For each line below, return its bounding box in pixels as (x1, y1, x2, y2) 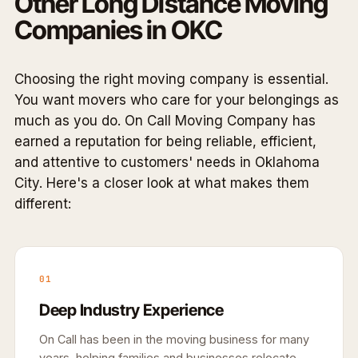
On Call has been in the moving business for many (39, 332, 309, 346)
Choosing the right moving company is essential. (14, 70, 328, 87)
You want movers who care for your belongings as (14, 91, 339, 108)
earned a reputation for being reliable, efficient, (14, 133, 316, 149)
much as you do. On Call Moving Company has (14, 112, 316, 129)
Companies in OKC (14, 14, 222, 46)
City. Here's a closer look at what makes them (14, 174, 309, 191)
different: (14, 195, 71, 212)
